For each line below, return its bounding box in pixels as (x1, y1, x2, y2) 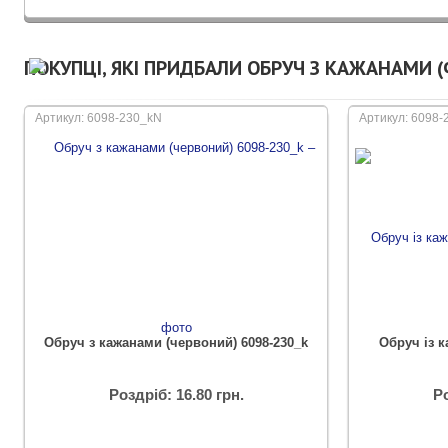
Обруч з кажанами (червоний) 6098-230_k (44, 335, 308, 350)
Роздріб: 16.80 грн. (108, 386, 244, 403)
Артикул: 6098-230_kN (35, 111, 162, 125)
